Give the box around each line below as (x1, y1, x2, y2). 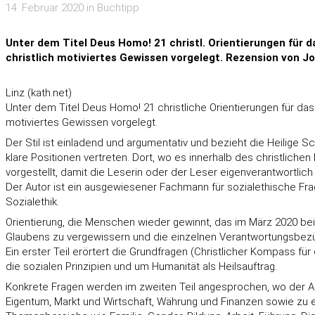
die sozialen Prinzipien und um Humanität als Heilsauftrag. (6, 260, 277, 273)
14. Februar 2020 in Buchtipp (6, 1, 139, 14)
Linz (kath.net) (6, 86, 72, 99)
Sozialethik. (6, 195, 59, 208)
